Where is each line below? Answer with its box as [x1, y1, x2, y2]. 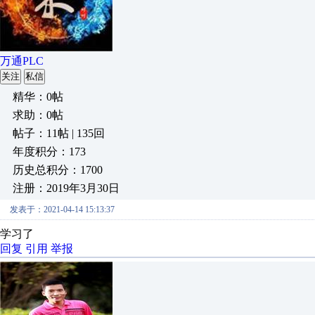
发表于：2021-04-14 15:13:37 [10, 205, 115, 214]
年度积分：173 [13, 146, 86, 157]
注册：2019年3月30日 [13, 182, 120, 194]
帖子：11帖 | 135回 [13, 127, 105, 139]
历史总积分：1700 [13, 164, 103, 176]
